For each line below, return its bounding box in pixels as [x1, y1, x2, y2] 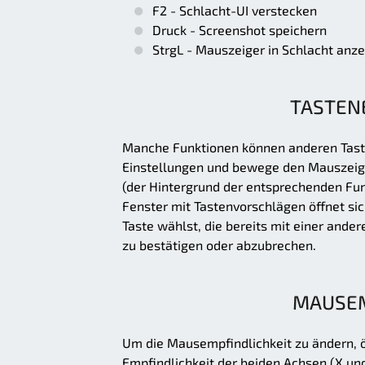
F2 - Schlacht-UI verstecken [152, 2, 317, 19]
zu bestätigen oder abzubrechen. [122, 237, 316, 253]
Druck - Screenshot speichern [152, 22, 327, 38]
